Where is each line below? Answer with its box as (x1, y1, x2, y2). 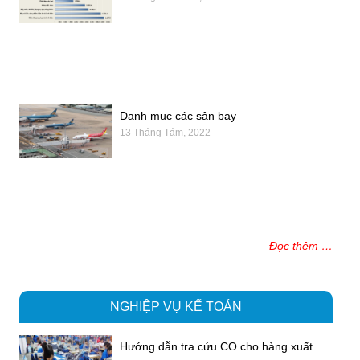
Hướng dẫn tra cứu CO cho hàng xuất (120, 340, 313, 354)
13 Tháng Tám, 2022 (120, 126, 211, 138)
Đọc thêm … (268, 240, 333, 253)
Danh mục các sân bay (120, 108, 237, 122)
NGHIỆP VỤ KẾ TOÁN (109, 300, 242, 314)
